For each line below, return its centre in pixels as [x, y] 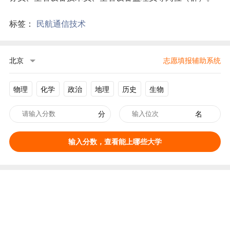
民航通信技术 [61, 23]
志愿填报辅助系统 [192, 60]
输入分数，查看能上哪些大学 [115, 141]
